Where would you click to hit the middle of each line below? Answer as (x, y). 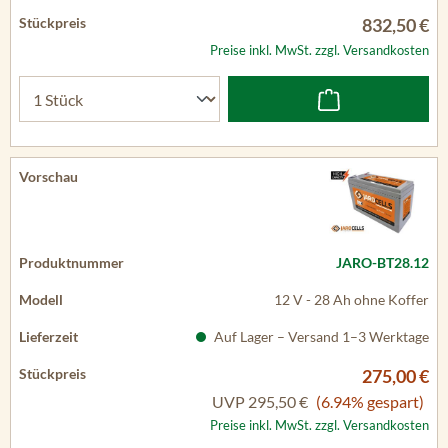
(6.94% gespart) (370, 401)
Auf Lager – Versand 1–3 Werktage (320, 336)
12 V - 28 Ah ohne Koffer (351, 299)
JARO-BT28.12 (382, 262)
